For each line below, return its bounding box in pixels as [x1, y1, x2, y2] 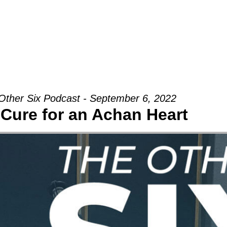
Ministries [77, 15, 120, 25]
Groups [26, 15, 57, 25]
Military [150, 15, 183, 25]
